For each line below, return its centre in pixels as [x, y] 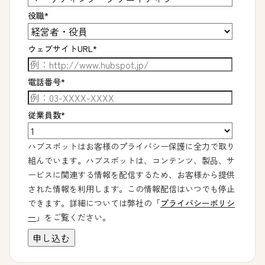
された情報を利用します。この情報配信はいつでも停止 [131, 189]
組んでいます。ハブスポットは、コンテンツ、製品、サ [131, 161]
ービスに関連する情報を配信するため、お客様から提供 [131, 175]
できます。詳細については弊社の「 [94, 203]
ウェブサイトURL [60, 49]
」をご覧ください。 [73, 217]
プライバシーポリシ [198, 203]
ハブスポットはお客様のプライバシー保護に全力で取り [131, 146]
